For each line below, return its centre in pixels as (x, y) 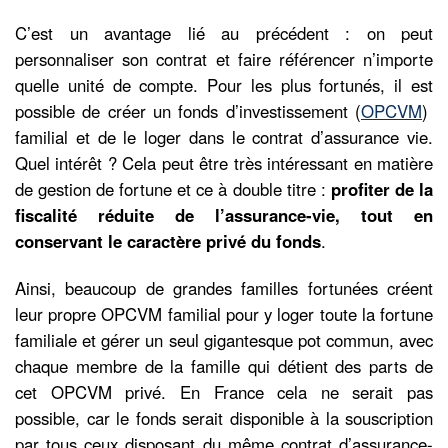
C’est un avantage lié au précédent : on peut (224, 32)
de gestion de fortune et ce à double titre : (173, 188)
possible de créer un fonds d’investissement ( (188, 110)
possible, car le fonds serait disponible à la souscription (224, 417)
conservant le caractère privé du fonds (168, 240)
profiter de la (382, 188)
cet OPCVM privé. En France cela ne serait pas (224, 391)
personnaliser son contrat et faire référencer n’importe (224, 58)
